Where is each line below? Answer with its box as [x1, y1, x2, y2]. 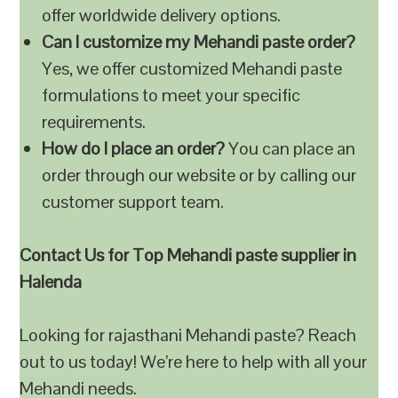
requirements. [42, 110, 147, 133]
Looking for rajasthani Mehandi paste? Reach [20, 323, 357, 346]
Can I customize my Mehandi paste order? [42, 30, 356, 53]
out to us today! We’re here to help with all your [20, 350, 368, 373]
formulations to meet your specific [42, 84, 301, 107]
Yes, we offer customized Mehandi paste [42, 57, 343, 80]
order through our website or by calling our [42, 163, 357, 187]
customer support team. [42, 190, 225, 213]
